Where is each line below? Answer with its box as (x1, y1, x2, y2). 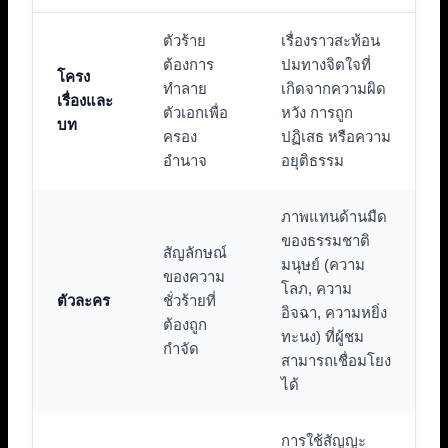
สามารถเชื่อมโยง (281, 351, 391, 369)
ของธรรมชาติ (281, 231, 370, 249)
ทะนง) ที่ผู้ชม (281, 327, 364, 345)
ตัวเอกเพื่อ (163, 103, 228, 121)
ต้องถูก (163, 315, 207, 333)
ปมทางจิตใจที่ (281, 55, 371, 73)
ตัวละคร (57, 291, 110, 309)
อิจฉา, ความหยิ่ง (281, 303, 387, 321)
